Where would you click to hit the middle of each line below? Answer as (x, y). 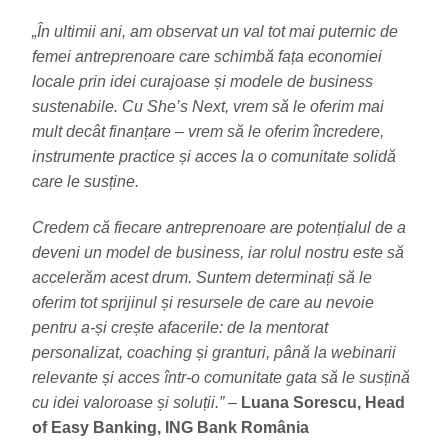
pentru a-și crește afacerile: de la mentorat (180, 328)
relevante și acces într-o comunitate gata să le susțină (221, 378)
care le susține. (85, 182)
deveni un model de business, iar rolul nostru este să (218, 253)
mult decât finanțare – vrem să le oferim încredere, (208, 132)
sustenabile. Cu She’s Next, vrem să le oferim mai (208, 107)
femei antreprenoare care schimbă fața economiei (207, 57)
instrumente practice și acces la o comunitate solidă (214, 157)
